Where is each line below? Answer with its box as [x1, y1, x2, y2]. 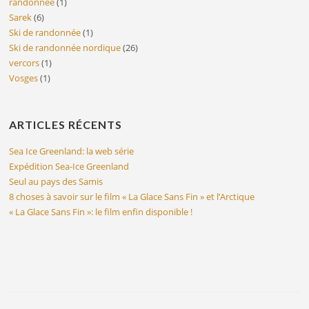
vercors [9, 57, 40, 70]
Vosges [9, 72, 39, 85]
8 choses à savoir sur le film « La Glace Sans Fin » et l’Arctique [9, 190, 255, 203]
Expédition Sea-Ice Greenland [9, 160, 130, 173]
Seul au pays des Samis [9, 175, 103, 188]
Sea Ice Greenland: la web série [9, 145, 134, 158]
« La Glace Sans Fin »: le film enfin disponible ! [9, 206, 193, 219]
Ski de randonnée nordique [9, 41, 121, 54]
